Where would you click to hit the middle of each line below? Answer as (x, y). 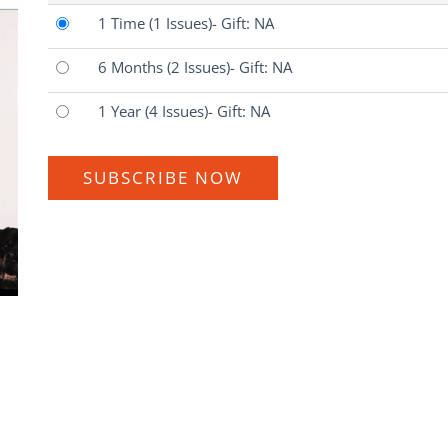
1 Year (121, 111)
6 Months (132, 67)
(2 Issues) (198, 67)
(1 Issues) (180, 23)
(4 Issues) (176, 111)
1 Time (123, 23)
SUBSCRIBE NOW (163, 178)
